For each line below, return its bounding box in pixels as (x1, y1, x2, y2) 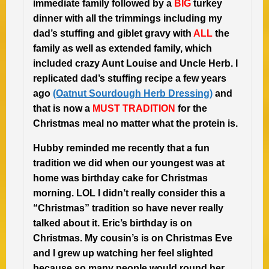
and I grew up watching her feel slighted (33, 248, 213, 259)
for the (175, 103, 207, 114)
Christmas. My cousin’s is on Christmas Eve (33, 233, 232, 244)
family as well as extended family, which (33, 43, 212, 54)
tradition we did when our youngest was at (33, 158, 225, 169)
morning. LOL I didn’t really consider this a (33, 188, 225, 199)
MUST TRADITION (92, 103, 175, 114)
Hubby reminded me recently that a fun (33, 143, 210, 154)
